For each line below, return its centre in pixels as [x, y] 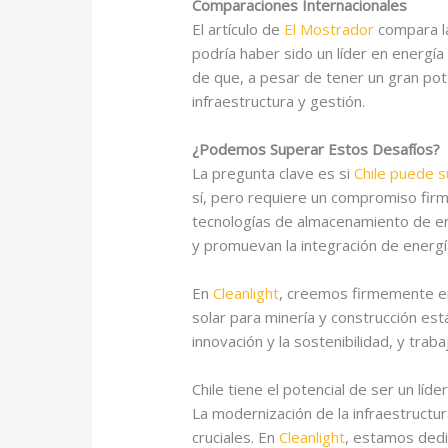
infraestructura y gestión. [279, 100]
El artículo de [238, 28]
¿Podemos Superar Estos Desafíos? [316, 148]
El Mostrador [329, 28]
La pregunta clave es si [273, 172]
